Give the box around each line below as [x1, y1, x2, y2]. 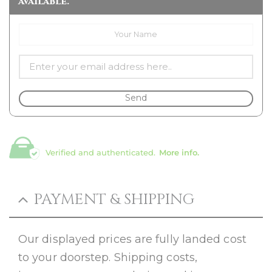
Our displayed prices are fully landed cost [18, 232, 246, 246]
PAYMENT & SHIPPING [34, 189, 194, 209]
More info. [159, 147, 199, 157]
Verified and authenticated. [46, 147, 155, 157]
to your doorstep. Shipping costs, [18, 250, 197, 264]
